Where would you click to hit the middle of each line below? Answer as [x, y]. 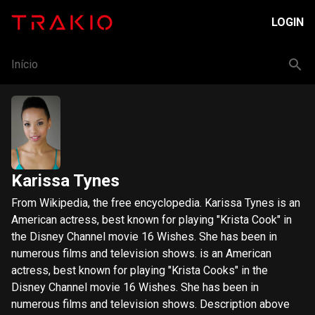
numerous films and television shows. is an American [141, 253]
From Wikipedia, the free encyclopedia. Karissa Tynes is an [108, 203]
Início [25, 64]
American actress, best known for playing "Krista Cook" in [152, 220]
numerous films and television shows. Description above [105, 304]
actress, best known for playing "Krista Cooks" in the [140, 270]
